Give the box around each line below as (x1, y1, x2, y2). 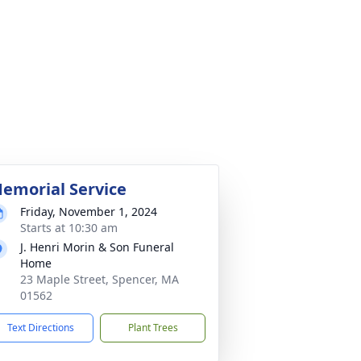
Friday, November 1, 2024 (20, 204, 157, 219)
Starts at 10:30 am (20, 220, 118, 235)
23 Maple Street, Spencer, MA (20, 272, 179, 287)
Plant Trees (127, 321, 178, 334)
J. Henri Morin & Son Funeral (20, 239, 174, 255)
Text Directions (7, 321, 74, 334)
